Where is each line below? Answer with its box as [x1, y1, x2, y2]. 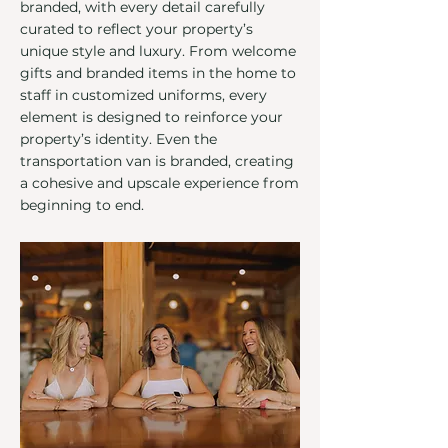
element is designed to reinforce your [20, 108, 283, 126]
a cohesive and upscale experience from [20, 174, 299, 192]
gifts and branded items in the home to [20, 64, 296, 82]
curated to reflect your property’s [20, 20, 253, 38]
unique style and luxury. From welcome [20, 42, 296, 60]
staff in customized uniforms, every [20, 86, 267, 104]
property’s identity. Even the [20, 130, 217, 148]
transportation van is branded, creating [20, 152, 294, 170]
